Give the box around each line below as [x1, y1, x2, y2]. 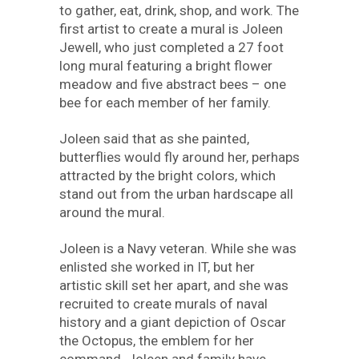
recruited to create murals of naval [59, 295, 268, 312]
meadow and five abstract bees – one [59, 75, 286, 92]
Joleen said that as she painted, [59, 130, 249, 147]
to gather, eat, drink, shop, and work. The [59, 2, 299, 18]
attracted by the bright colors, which [59, 167, 276, 184]
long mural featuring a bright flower [59, 57, 272, 74]
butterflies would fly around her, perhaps [59, 148, 300, 165]
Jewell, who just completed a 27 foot [59, 38, 284, 55]
